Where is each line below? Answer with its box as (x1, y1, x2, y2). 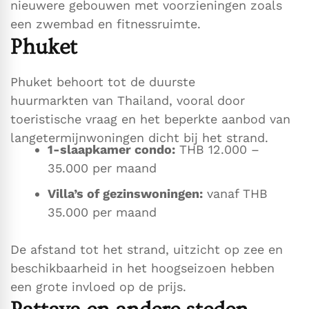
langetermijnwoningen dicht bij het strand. (10, 130, 268, 146)
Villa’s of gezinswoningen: (48, 186, 203, 201)
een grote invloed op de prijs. (10, 279, 186, 295)
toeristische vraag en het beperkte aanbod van (10, 112, 290, 127)
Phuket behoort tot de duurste (10, 74, 195, 90)
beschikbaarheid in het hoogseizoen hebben (10, 261, 275, 276)
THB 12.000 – (175, 142, 259, 157)
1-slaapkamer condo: (48, 142, 175, 157)
